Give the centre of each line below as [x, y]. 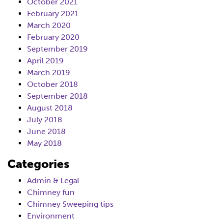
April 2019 [45, 61]
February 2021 [53, 14]
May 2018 [44, 143]
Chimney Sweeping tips [70, 204]
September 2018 [57, 96]
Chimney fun [51, 192]
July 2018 [45, 120]
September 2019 [57, 49]
